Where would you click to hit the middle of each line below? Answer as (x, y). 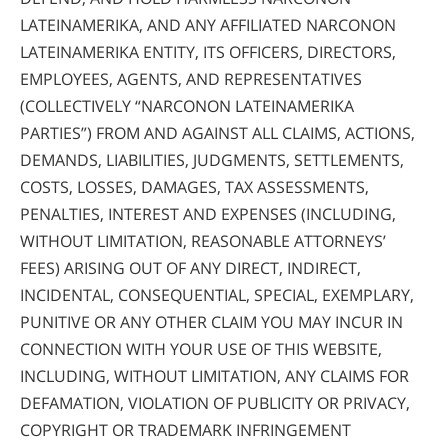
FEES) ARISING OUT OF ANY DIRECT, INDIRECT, (190, 267)
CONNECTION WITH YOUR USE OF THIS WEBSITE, (201, 348)
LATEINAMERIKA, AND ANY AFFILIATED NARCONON (208, 24)
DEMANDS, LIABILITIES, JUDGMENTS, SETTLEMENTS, (212, 159)
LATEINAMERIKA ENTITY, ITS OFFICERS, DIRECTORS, (208, 51)
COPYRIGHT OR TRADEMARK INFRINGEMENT (185, 429)
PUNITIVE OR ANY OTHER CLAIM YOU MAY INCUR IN (211, 321)
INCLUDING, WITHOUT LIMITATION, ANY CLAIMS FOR (214, 375)
